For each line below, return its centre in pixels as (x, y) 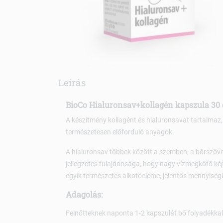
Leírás (72, 82)
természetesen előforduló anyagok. (120, 132)
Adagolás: (84, 195)
